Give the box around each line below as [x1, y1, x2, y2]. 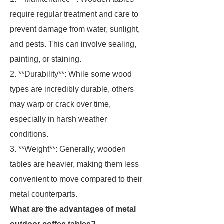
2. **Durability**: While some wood [10, 70, 132, 78]
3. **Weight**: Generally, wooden [10, 145, 126, 153]
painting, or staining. [10, 55, 81, 63]
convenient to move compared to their [10, 175, 142, 183]
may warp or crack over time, [10, 100, 111, 108]
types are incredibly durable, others [10, 85, 134, 93]
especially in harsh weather [10, 115, 107, 123]
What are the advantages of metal [10, 205, 136, 213]
